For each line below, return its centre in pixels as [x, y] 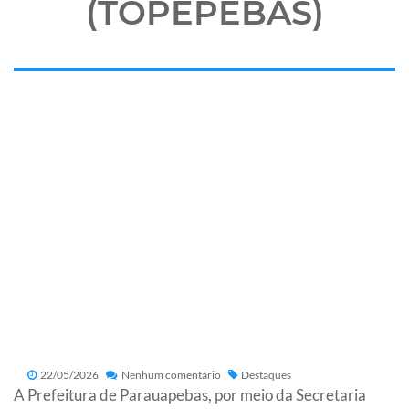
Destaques [266, 374]
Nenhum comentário [170, 374]
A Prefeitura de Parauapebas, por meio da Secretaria [190, 394]
